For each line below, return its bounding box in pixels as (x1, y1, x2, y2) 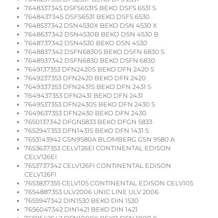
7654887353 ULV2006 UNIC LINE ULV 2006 (24, 188, 159, 196)
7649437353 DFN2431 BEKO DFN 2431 (24, 91, 143, 100)
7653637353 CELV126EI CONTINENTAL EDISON (24, 144, 171, 152)
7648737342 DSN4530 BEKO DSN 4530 (24, 39, 147, 47)
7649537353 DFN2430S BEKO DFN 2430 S (24, 100, 155, 109)
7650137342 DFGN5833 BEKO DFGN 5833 (24, 118, 152, 126)
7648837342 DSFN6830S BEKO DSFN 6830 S (24, 48, 164, 56)
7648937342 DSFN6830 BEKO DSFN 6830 (24, 56, 155, 65)
